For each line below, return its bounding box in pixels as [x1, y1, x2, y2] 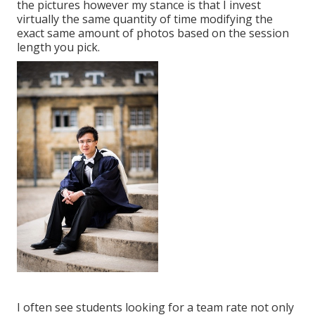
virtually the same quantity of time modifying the [17, 11, 273, 27]
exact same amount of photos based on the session [17, 25, 289, 41]
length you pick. [17, 39, 100, 55]
